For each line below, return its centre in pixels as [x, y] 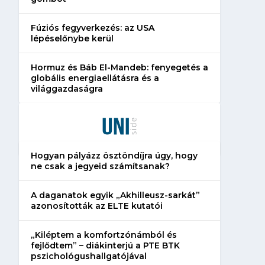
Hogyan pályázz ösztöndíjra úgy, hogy [114, 155]
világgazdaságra [67, 88]
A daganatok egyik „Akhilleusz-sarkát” [115, 195]
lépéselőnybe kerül [72, 38]
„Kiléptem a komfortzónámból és [104, 235]
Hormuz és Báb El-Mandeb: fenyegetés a [119, 67]
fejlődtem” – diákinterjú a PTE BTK [105, 245]
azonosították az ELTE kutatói [96, 206]
